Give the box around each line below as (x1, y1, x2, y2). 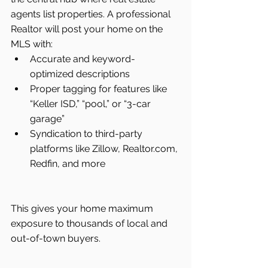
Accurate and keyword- (30, 53, 135, 65)
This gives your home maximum (11, 202, 156, 214)
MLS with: (11, 38, 53, 50)
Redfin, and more (30, 157, 105, 169)
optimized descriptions (30, 68, 130, 80)
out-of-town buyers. (11, 232, 100, 244)
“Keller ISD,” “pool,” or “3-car (30, 98, 153, 109)
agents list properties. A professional (11, 8, 173, 20)
